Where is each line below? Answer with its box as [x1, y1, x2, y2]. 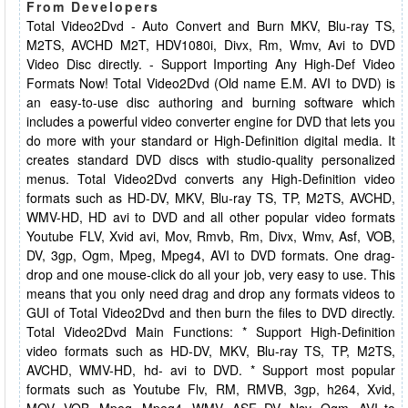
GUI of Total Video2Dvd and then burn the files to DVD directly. [26, 303, 395, 321]
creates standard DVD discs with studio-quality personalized [26, 150, 395, 168]
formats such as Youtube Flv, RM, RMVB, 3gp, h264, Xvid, [26, 380, 395, 398]
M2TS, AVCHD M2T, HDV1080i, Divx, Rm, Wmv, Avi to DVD [26, 36, 395, 54]
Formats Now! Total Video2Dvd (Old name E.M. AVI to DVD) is [26, 74, 395, 92]
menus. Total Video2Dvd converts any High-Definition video [26, 169, 395, 188]
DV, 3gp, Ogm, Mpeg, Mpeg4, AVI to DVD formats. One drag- [26, 246, 395, 264]
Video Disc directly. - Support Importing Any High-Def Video [26, 55, 395, 73]
